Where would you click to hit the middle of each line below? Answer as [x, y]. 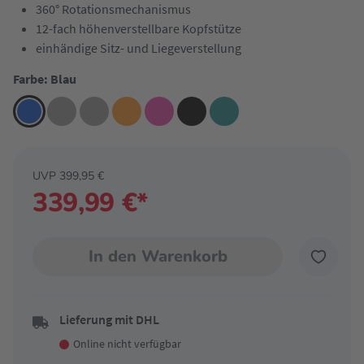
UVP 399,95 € [68, 176]
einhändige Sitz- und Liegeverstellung [139, 48]
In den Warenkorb [158, 256]
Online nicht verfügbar [127, 344]
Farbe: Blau [45, 79]
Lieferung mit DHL [109, 319]
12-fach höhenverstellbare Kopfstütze [139, 28]
